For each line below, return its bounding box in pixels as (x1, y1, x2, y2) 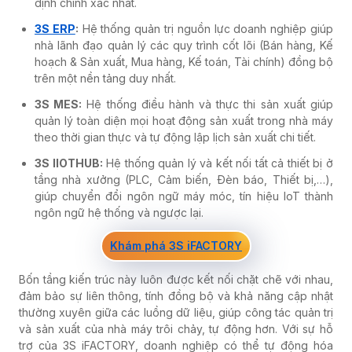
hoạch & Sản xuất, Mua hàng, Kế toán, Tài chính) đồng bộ (35, 54, 333, 68)
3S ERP (35, 21, 75, 35)
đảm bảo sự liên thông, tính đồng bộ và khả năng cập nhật (19, 288, 333, 302)
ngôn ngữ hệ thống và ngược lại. (35, 205, 203, 219)
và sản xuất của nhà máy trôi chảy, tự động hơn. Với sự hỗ (19, 321, 333, 335)
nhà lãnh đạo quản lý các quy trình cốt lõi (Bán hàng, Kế (35, 38, 333, 52)
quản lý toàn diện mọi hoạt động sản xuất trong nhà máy (35, 113, 333, 127)
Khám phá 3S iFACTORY (110, 239, 242, 253)
